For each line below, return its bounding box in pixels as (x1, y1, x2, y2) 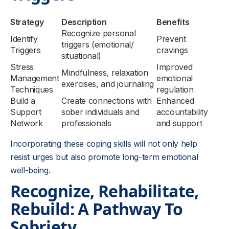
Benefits (156, 17, 190, 27)
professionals (61, 118, 111, 128)
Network (10, 118, 43, 128)
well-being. (10, 165, 51, 175)
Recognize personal (61, 28, 136, 38)
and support (156, 118, 202, 128)
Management (10, 73, 59, 83)
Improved (156, 62, 193, 72)
